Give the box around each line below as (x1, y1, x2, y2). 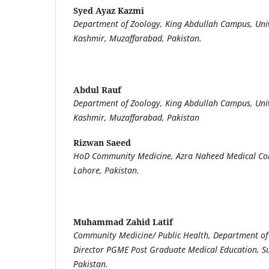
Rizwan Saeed (73, 136, 131, 148)
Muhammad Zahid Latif (73, 216, 173, 228)
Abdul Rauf (73, 83, 121, 95)
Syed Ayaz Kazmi (73, 4, 144, 16)
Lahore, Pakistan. (73, 164, 139, 176)
